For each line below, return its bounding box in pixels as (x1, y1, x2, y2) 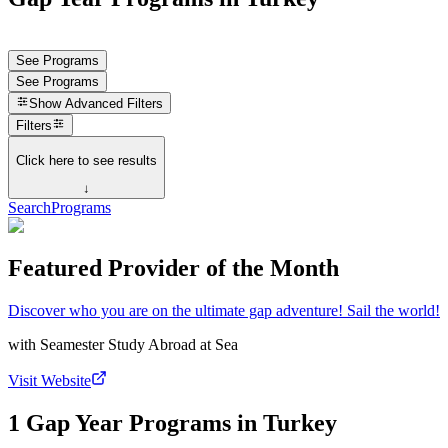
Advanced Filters (65, 96, 164, 112)
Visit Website (8, 371, 91, 389)
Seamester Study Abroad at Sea (40, 335, 238, 353)
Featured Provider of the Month (8, 255, 339, 281)
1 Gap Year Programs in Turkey (8, 409, 337, 436)
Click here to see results (16, 152, 157, 168)
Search (8, 199, 51, 217)
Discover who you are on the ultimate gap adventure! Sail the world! (8, 301, 440, 319)
